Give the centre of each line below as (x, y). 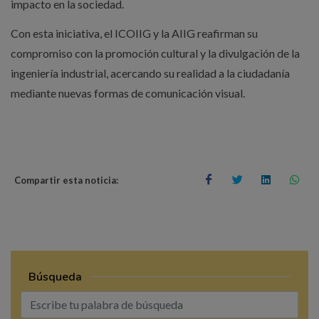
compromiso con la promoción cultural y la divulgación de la (155, 53)
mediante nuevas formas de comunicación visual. (127, 93)
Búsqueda (55, 277)
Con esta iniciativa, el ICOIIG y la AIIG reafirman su (134, 33)
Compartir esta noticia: (66, 180)
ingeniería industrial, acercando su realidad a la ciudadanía (150, 73)
